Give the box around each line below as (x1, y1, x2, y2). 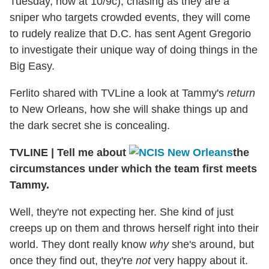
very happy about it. (151, 255, 248, 267)
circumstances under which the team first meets (10, 163, 257, 175)
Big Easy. (10, 60, 55, 73)
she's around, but (169, 238, 254, 251)
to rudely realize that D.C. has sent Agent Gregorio (10, 28, 251, 40)
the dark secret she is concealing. (10, 119, 170, 132)
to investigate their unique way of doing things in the (10, 44, 258, 56)
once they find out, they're (10, 255, 136, 267)
